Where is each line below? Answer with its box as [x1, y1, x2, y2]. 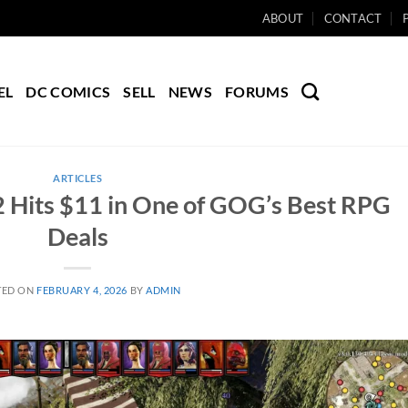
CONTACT [323, 11, 382, 25]
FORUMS [224, 82, 289, 100]
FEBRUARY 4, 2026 [36, 283, 127, 296]
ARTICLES [53, 172, 103, 184]
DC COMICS [25, 82, 111, 100]
